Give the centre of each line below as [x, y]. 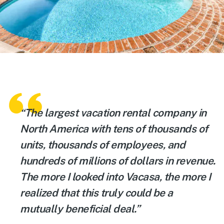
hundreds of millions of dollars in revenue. [118, 161]
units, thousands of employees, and [102, 145]
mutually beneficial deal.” [80, 209]
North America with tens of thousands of [114, 129]
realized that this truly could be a [96, 193]
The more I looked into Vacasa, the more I [115, 177]
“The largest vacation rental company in [113, 113]
